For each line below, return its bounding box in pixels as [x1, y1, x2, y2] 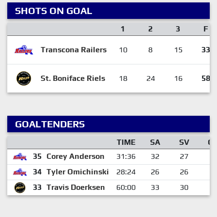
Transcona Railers [40, 45, 107, 54]
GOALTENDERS [15, 118, 85, 129]
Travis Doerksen [46, 182, 105, 192]
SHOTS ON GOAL [15, 4, 93, 16]
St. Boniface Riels [40, 73, 105, 83]
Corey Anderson [46, 151, 105, 161]
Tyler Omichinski [46, 167, 109, 176]
